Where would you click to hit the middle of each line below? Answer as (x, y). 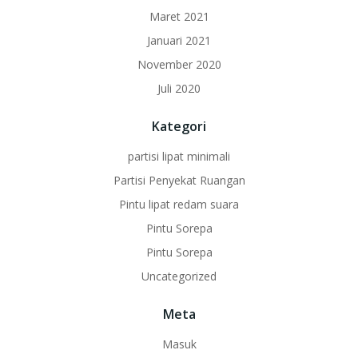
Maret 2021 (179, 16)
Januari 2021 (179, 40)
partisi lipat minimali (179, 156)
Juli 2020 (179, 88)
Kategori (179, 126)
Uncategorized (179, 276)
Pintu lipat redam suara (179, 204)
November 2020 (179, 64)
